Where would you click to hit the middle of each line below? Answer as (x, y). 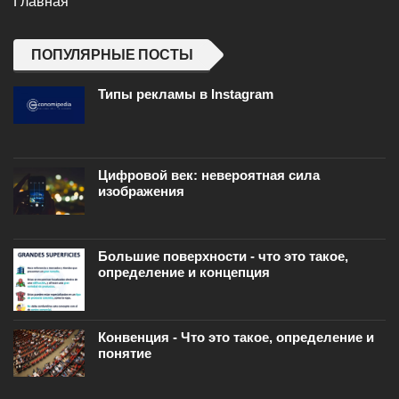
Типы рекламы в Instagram (186, 94)
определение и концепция (184, 273)
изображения (141, 191)
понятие (125, 354)
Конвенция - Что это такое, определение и (236, 338)
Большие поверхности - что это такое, (223, 256)
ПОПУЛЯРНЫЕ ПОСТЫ (112, 55)
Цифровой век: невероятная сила (209, 175)
